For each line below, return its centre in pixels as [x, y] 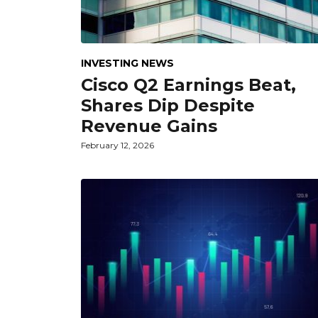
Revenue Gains [149, 126]
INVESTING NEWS [127, 63]
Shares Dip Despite [168, 105]
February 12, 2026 [117, 145]
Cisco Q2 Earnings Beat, [188, 84]
